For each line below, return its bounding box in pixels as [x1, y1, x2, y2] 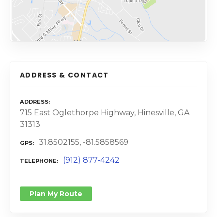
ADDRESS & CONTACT [20, 70, 109, 80]
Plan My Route [30, 189, 82, 198]
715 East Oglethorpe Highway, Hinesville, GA [20, 108, 189, 118]
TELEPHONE [20, 157, 57, 164]
